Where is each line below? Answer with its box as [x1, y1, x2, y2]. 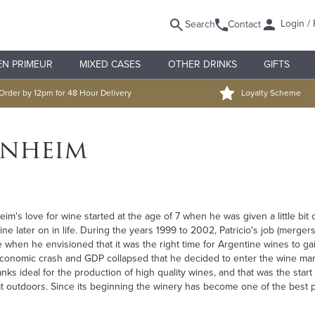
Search [185, 18, 215, 30]
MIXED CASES [79, 58, 141, 70]
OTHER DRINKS [167, 58, 237, 70]
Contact [228, 18, 261, 30]
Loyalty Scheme [241, 88, 302, 98]
